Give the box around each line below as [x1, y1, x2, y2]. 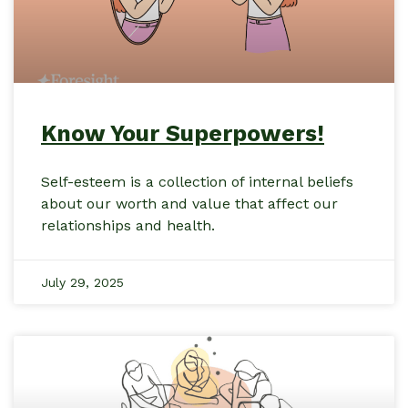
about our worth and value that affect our [41, 195, 338, 213]
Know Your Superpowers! [41, 120, 324, 148]
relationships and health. [41, 217, 215, 235]
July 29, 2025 [41, 275, 124, 291]
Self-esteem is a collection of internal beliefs [41, 173, 353, 191]
